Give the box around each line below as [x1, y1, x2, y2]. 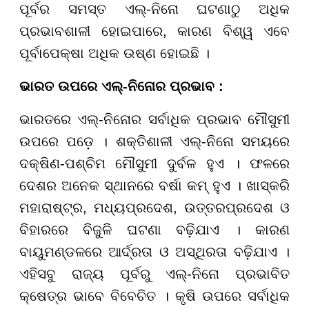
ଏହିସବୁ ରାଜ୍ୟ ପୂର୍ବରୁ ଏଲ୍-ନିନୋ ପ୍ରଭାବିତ [19, 266, 290, 282]
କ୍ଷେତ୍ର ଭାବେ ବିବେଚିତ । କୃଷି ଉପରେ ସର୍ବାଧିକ [19, 288, 290, 304]
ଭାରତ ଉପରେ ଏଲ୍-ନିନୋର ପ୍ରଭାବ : [19, 79, 223, 94]
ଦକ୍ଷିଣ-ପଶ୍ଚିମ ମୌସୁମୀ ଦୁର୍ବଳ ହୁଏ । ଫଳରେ [19, 156, 290, 172]
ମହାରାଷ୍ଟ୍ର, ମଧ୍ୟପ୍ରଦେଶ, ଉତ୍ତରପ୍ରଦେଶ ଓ [19, 200, 290, 216]
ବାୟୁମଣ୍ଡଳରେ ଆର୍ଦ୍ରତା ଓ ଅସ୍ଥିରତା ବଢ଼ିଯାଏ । [19, 244, 290, 260]
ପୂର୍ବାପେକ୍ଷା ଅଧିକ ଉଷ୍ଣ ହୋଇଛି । [19, 46, 210, 61]
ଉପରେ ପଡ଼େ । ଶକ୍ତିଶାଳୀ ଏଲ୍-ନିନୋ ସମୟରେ [19, 134, 290, 150]
